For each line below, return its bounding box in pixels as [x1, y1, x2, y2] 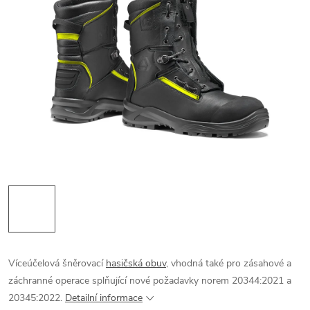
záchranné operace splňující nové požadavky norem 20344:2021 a [8, 274, 291, 287]
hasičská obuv [106, 257, 166, 270]
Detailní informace [65, 291, 143, 304]
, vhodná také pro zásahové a [166, 257, 291, 270]
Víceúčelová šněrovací [8, 257, 106, 270]
